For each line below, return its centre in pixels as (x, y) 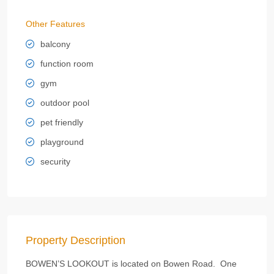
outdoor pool (65, 102)
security (55, 161)
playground (62, 142)
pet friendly (62, 122)
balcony (55, 44)
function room (67, 63)
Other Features (55, 24)
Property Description (76, 240)
